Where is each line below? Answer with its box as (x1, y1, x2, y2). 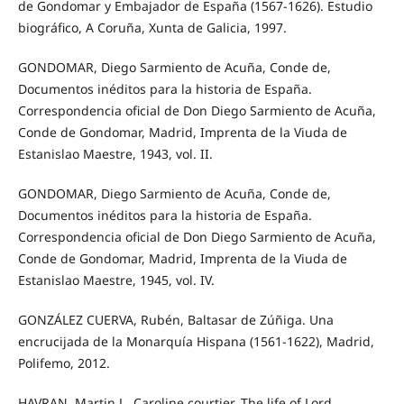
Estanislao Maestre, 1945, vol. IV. (17, 271, 215, 289)
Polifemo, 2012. (17, 353, 110, 372)
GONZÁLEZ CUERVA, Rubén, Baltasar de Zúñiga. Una (17, 310, 334, 328)
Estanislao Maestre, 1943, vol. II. (17, 144, 213, 162)
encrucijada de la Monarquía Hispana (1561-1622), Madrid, (17, 332, 374, 350)
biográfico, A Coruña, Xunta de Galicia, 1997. (17, 18, 287, 36)
